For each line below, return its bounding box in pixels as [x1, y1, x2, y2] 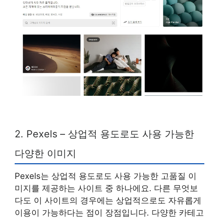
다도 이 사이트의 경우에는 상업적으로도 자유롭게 [15, 195, 201, 205]
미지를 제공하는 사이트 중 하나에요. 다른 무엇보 [15, 183, 198, 193]
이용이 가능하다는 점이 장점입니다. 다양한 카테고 [15, 207, 204, 218]
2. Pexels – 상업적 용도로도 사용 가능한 [15, 128, 194, 140]
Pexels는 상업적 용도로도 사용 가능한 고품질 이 [15, 171, 197, 181]
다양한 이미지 [15, 147, 76, 159]
